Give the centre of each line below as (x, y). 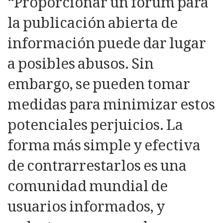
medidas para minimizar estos (111, 105)
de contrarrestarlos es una (97, 166)
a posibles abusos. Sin (81, 64)
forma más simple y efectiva (104, 146)
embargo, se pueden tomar (99, 84)
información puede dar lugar (107, 44)
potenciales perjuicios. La (95, 125)
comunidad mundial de (88, 186)
